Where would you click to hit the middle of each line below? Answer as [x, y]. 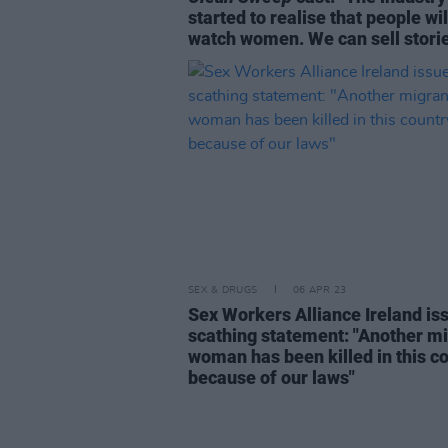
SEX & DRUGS [223, 290]
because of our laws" [271, 377]
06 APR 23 [319, 290]
